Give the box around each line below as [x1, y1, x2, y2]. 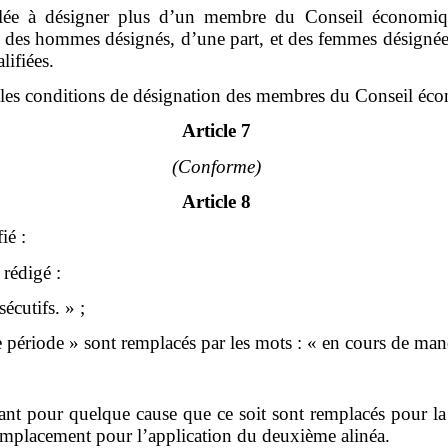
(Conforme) [172, 155, 262, 177]
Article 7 [182, 120, 252, 142]
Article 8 [182, 190, 252, 212]
